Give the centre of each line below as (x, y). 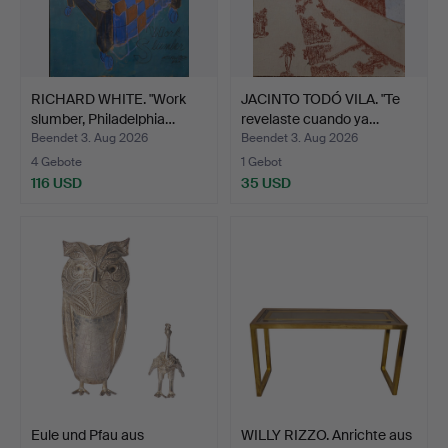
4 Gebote (56, 161)
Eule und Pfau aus (87, 434)
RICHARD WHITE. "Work (108, 98)
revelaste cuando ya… (310, 118)
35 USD (266, 182)
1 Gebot (261, 161)
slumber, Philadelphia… (103, 118)
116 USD (56, 182)
